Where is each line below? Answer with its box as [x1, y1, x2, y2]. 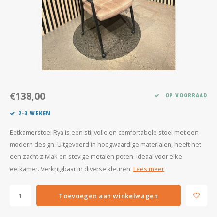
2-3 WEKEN [18, 110, 51, 117]
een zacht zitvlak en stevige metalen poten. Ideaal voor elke [10, 153, 182, 161]
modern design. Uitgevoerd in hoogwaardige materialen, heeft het [10, 140, 201, 149]
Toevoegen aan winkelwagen [59, 191, 158, 200]
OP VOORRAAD [163, 92, 207, 99]
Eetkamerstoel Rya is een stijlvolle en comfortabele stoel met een [10, 128, 199, 137]
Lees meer [133, 165, 164, 173]
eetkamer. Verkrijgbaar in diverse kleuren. [10, 165, 133, 173]
